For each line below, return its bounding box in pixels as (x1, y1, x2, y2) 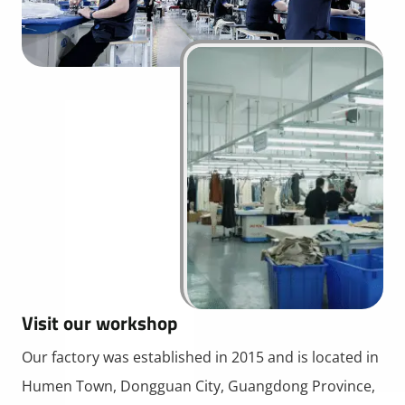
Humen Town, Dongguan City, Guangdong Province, (22, 375, 375, 396)
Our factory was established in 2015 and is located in (22, 346, 379, 367)
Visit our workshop (22, 307, 177, 337)
